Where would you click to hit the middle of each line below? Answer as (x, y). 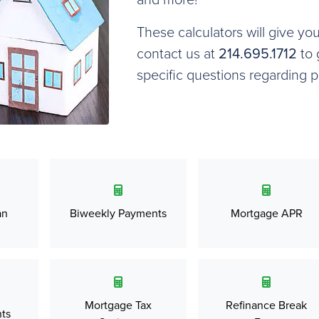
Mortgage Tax (118, 305)
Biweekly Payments (118, 214)
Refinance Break (266, 305)
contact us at (177, 54)
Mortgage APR (266, 214)
